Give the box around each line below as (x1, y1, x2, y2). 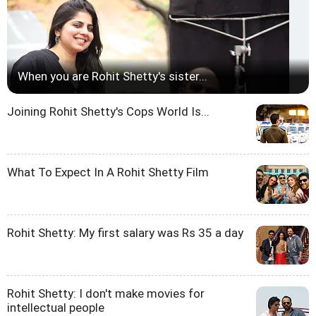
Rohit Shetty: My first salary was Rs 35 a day (7, 225, 243, 240)
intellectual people (7, 300, 104, 315)
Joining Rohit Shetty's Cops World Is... (7, 104, 209, 119)
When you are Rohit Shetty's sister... (18, 68, 207, 83)
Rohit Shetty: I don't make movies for (7, 286, 205, 300)
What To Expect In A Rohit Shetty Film (7, 164, 209, 179)
